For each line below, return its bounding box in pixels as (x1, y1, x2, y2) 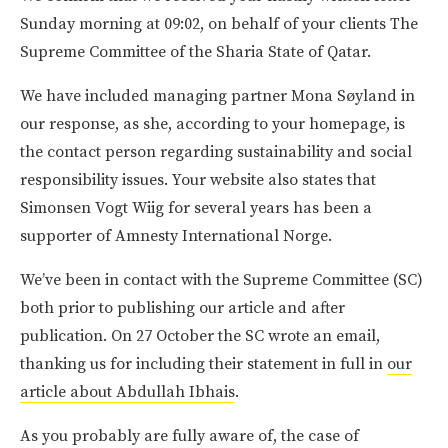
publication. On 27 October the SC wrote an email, (20, 325, 380, 346)
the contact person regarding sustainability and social (20, 141, 412, 162)
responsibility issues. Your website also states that (20, 169, 376, 190)
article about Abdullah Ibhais (20, 381, 235, 402)
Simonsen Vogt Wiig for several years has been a (20, 197, 372, 218)
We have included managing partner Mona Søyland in (20, 85, 415, 106)
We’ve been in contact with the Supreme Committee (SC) (20, 269, 423, 290)
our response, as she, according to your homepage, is (20, 113, 405, 134)
